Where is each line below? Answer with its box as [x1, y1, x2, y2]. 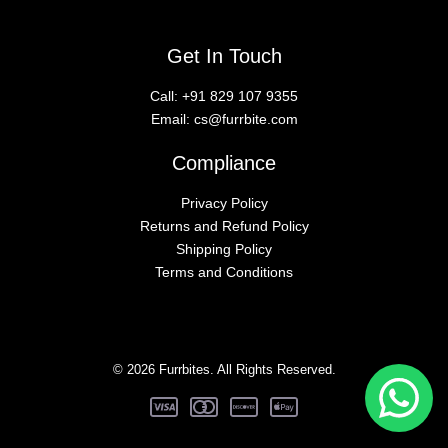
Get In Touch [166, 44, 282, 67]
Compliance [172, 152, 276, 174]
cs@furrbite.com [193, 110, 298, 127]
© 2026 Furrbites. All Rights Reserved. [112, 362, 336, 377]
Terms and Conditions [155, 264, 293, 280]
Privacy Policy [180, 195, 268, 211]
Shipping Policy [176, 241, 272, 257]
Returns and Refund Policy [139, 218, 309, 234]
